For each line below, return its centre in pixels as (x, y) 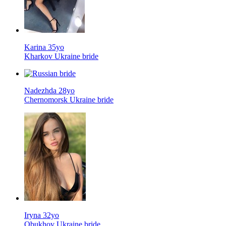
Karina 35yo (44, 47)
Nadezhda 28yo (49, 91)
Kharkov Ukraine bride (61, 56)
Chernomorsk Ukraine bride (69, 100)
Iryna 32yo (42, 215)
